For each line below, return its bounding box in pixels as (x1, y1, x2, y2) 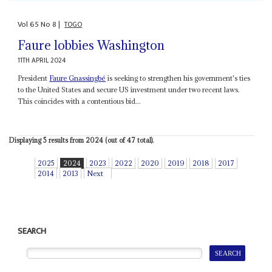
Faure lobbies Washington (18, 37, 165, 54)
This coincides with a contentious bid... (18, 97, 141, 106)
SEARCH (18, 224, 47, 239)
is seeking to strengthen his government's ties (106, 73, 251, 83)
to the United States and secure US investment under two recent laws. (18, 85, 240, 95)
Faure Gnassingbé (49, 73, 106, 83)
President (18, 73, 50, 83)
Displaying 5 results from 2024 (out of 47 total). (8, 136, 154, 145)
